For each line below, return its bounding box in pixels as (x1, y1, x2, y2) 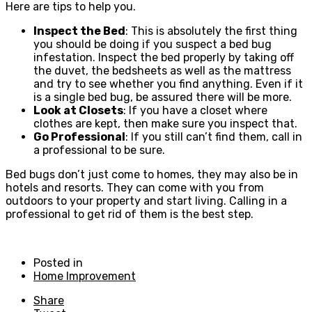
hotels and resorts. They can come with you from (6, 180, 264, 194)
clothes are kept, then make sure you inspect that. (33, 116, 300, 130)
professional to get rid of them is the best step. (6, 207, 253, 221)
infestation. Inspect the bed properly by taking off (33, 50, 294, 64)
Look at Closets (33, 103, 123, 117)
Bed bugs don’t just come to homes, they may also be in (6, 167, 298, 181)
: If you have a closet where (123, 103, 267, 117)
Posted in (33, 256, 83, 270)
